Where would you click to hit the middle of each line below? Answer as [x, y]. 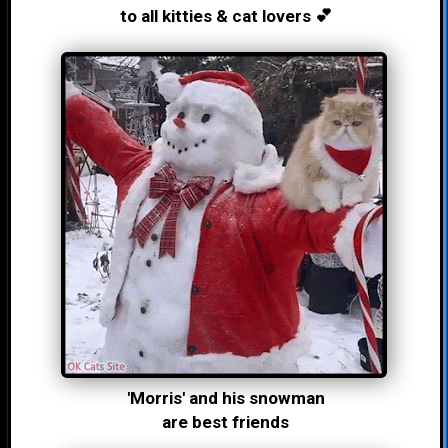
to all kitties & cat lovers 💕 [225, 16]
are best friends [225, 422]
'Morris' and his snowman [225, 398]
